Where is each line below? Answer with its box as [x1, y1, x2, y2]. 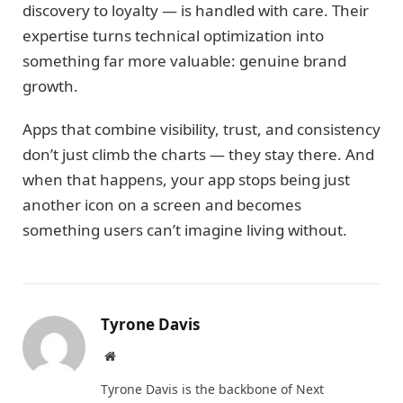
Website [114, 349, 155, 363]
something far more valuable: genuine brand [22, 49, 346, 71]
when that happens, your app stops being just [22, 169, 350, 191]
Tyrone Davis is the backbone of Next [101, 381, 324, 399]
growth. [22, 75, 78, 96]
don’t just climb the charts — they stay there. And [22, 144, 374, 166]
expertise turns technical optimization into [22, 24, 324, 46]
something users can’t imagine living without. [22, 219, 347, 241]
